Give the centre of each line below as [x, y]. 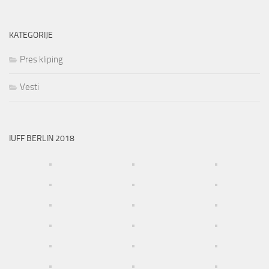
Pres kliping [41, 59]
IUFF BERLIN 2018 [42, 138]
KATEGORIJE [31, 35]
